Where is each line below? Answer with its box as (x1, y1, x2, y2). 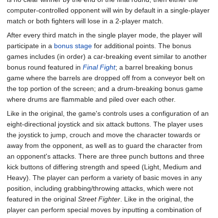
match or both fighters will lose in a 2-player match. (7, 17, 163, 25)
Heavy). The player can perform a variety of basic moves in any (7, 174, 202, 182)
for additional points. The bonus (92, 42, 191, 50)
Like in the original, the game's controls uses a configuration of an (7, 109, 209, 117)
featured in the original (7, 195, 78, 203)
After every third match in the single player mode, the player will (7, 31, 202, 39)
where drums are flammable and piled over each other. (7, 95, 176, 103)
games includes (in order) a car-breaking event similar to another (7, 53, 207, 60)
